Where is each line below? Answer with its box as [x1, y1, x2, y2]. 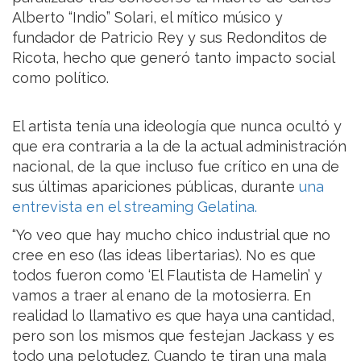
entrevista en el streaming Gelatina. [12, 198, 257, 216]
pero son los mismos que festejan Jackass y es [12, 327, 334, 345]
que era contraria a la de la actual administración [12, 138, 346, 156]
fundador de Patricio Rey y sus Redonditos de [12, 29, 327, 47]
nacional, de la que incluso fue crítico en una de [12, 158, 339, 176]
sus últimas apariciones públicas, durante [12, 178, 295, 196]
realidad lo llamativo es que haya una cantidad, [12, 307, 334, 325]
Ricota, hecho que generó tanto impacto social [12, 49, 334, 67]
